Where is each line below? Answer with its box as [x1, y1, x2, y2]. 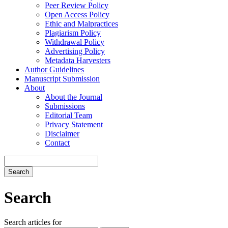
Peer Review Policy [45, 1, 108, 10]
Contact [45, 138, 70, 148]
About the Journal [45, 93, 102, 102]
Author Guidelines [24, 65, 84, 74]
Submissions [45, 102, 85, 111]
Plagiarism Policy [45, 28, 101, 38]
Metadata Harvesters [45, 56, 110, 65]
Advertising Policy [45, 47, 105, 56]
